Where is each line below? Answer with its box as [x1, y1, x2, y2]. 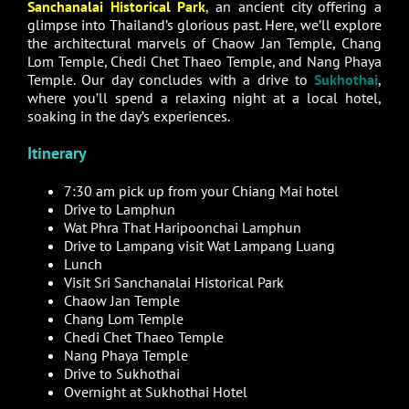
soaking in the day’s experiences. [27, 107, 230, 126]
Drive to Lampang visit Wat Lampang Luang [64, 236, 335, 256]
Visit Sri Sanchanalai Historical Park [64, 273, 284, 292]
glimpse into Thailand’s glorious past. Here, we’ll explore [27, 16, 382, 35]
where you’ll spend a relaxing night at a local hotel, [27, 89, 382, 108]
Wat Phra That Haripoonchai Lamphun [64, 218, 301, 237]
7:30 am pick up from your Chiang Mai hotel [64, 182, 339, 201]
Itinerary [27, 142, 87, 164]
